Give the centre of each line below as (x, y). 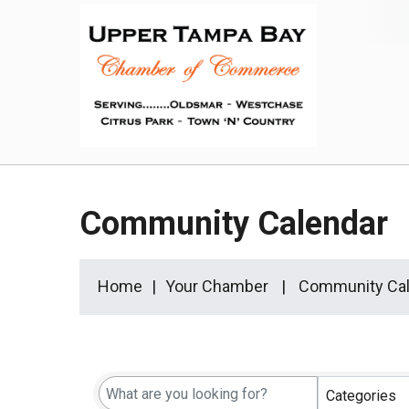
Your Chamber (217, 286)
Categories (361, 395)
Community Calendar (234, 224)
